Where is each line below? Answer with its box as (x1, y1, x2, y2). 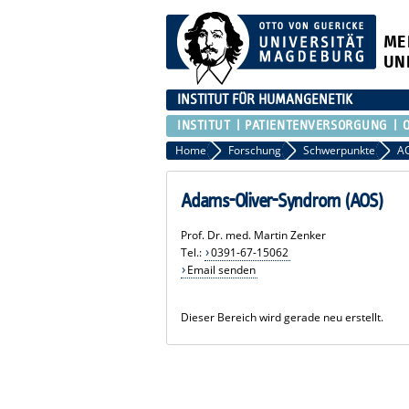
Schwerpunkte (303, 142, 375, 158)
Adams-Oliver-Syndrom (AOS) (181, 190, 383, 212)
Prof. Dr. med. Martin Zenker (181, 226, 327, 243)
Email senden (186, 261, 256, 278)
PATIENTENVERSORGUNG (245, 118, 388, 132)
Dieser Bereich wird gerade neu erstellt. (181, 309, 384, 325)
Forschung (228, 142, 281, 158)
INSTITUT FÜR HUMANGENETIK (177, 91, 352, 107)
